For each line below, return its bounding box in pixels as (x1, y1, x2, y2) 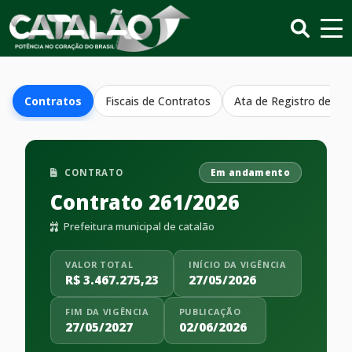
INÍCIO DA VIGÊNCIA (189, 258, 287, 270)
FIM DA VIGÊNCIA (65, 306, 149, 317)
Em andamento (210, 167, 290, 178)
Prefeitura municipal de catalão (61, 219, 214, 233)
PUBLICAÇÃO (178, 306, 241, 317)
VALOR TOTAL (65, 258, 134, 270)
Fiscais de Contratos (105, 93, 211, 108)
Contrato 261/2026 (50, 189, 240, 216)
